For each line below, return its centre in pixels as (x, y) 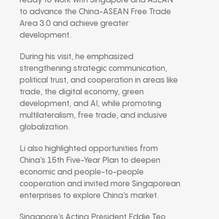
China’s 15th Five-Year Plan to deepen (90, 160)
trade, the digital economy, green (82, 92)
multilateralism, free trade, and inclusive (93, 115)
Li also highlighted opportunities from (89, 149)
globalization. (45, 127)
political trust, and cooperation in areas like (99, 80)
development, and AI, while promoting (90, 104)
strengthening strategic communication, (93, 68)
